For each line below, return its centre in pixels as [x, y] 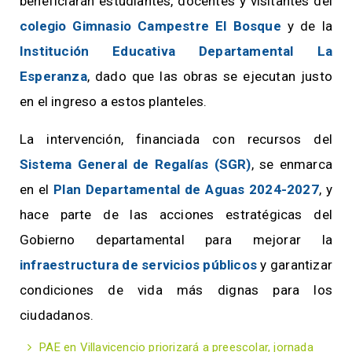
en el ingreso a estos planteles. [117, 102]
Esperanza [53, 77]
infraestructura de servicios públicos [138, 265]
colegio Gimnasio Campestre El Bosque [150, 26]
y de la [307, 26]
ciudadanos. [60, 315]
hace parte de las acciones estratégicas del [176, 215]
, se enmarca [291, 165]
